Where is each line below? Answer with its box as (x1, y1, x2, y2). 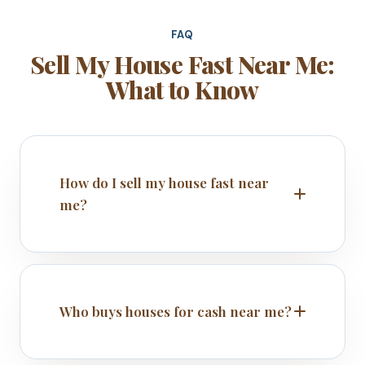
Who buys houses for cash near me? (59, 301, 292, 320)
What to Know (106, 73, 259, 106)
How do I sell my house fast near (59, 173, 269, 191)
